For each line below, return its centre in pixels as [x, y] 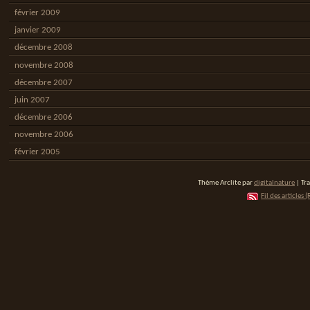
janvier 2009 [37, 30]
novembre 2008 [44, 65]
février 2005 [37, 152]
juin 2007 [32, 100]
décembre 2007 [43, 82]
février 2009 [37, 12]
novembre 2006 [44, 135]
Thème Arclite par [226, 183]
